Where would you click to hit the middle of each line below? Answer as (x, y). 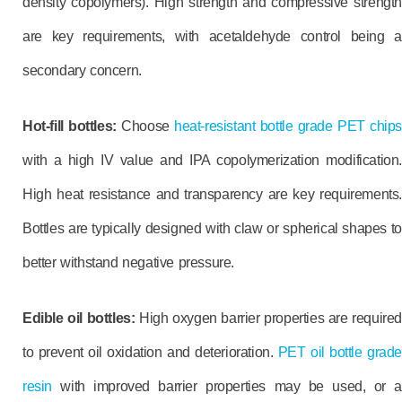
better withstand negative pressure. (129, 262)
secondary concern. (82, 70)
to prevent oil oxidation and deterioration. (150, 352)
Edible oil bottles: (79, 318)
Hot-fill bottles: (70, 126)
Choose (145, 126)
